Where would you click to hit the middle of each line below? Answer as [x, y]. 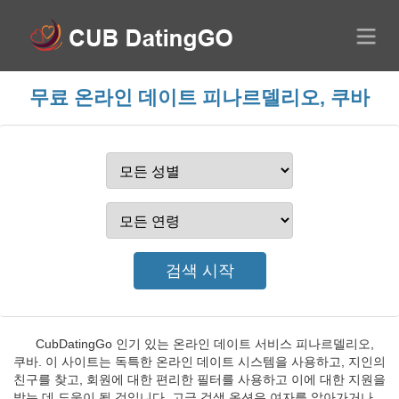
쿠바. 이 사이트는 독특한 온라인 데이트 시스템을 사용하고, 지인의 [199, 362]
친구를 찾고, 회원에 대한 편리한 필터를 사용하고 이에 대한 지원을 [199, 379]
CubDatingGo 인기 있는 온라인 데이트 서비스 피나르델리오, [205, 344]
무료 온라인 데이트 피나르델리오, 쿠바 [199, 98]
